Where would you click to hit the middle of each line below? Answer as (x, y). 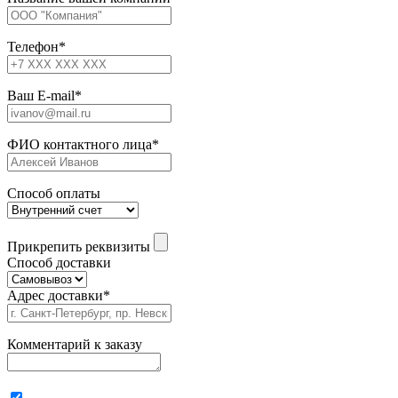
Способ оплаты (54, 194)
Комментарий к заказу (75, 345)
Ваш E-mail (41, 96)
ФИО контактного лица (80, 145)
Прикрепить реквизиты (79, 247)
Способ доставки (59, 263)
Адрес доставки (55, 296)
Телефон (33, 47)
